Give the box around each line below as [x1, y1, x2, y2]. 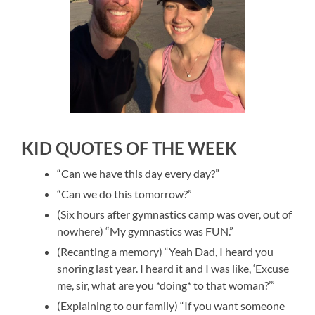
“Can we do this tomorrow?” [57, 186, 193, 200]
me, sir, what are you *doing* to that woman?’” [57, 278, 276, 292]
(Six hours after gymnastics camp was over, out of [57, 207, 292, 221]
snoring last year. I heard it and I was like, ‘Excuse [57, 261, 290, 275]
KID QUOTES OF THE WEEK [22, 137, 238, 158]
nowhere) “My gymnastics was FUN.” [57, 224, 234, 238]
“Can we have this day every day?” [57, 166, 220, 180]
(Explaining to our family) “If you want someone [57, 298, 285, 312]
